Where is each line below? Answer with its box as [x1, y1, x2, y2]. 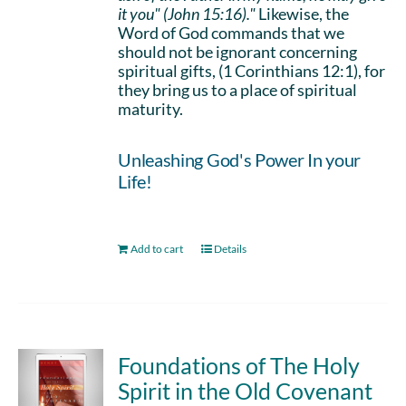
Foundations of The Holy [118, 352, 361, 379]
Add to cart [130, 241, 184, 256]
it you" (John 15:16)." [118, 4, 256, 24]
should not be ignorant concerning [118, 42, 358, 62]
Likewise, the [256, 4, 350, 24]
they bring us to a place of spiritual [118, 80, 358, 100]
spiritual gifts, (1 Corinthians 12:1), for [118, 61, 386, 81]
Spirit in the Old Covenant [118, 377, 373, 404]
